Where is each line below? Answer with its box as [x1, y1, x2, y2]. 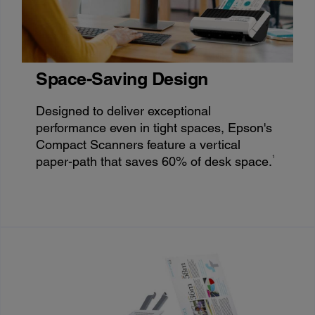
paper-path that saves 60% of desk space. [36, 153, 273, 169]
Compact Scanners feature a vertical [36, 136, 241, 152]
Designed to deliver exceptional [36, 103, 212, 118]
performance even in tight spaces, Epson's [36, 120, 273, 135]
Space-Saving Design [36, 67, 208, 89]
